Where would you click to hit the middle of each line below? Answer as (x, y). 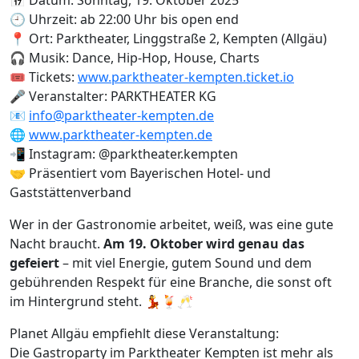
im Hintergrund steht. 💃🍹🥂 (101, 301)
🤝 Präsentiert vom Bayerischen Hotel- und (140, 173)
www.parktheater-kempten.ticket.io (186, 77)
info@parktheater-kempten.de (121, 115)
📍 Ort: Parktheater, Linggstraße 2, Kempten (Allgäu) (168, 38)
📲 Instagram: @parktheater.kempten (124, 153)
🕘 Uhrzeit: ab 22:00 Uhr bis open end (124, 19)
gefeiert (34, 262)
